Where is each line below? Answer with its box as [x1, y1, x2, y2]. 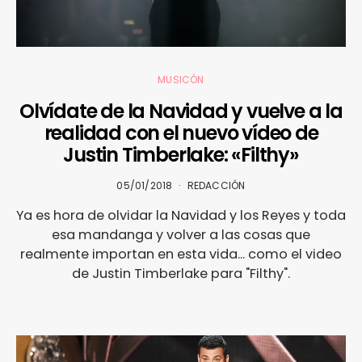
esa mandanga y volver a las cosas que [52, 225, 310, 244]
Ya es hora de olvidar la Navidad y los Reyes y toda [16, 205, 346, 225]
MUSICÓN [158, 72, 204, 86]
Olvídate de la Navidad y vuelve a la [19, 97, 343, 124]
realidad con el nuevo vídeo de [44, 119, 318, 146]
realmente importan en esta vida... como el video [20, 244, 342, 263]
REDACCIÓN [187, 178, 246, 192]
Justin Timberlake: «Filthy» [63, 141, 299, 168]
